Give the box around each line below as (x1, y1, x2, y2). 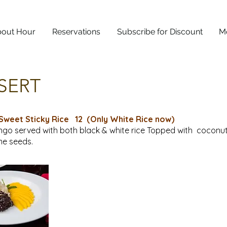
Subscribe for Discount (117, 27, 203, 36)
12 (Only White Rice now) (73, 113, 174, 124)
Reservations (52, 27, 100, 36)
